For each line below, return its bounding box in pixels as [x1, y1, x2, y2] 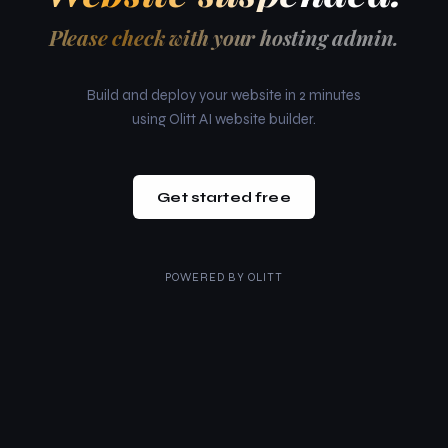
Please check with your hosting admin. [48, 23, 400, 51]
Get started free [157, 188, 291, 206]
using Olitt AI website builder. [132, 110, 316, 128]
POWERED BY [164, 271, 248, 284]
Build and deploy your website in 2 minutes [87, 86, 361, 104]
